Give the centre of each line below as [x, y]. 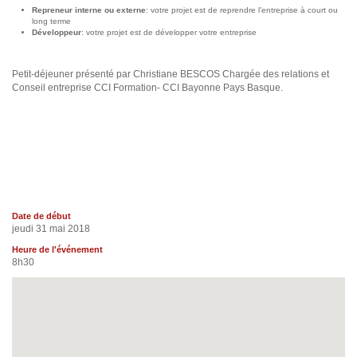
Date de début [41, 216]
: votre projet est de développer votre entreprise [169, 33]
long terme [51, 22]
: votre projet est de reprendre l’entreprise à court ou [242, 10]
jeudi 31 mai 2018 [51, 229]
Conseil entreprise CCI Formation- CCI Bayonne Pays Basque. [147, 88]
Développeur [57, 33]
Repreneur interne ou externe [89, 10]
